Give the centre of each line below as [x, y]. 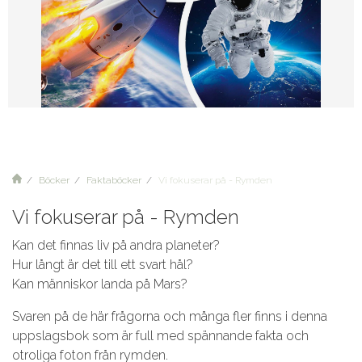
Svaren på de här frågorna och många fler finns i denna [170, 316]
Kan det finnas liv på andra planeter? [116, 245]
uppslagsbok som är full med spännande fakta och [160, 336]
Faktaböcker [114, 180]
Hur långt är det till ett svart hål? [103, 265]
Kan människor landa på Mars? [100, 284]
